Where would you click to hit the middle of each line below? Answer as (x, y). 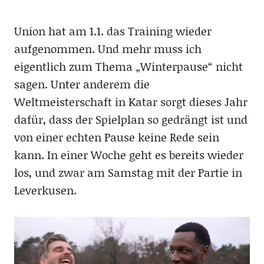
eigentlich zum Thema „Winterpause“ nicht (128, 66)
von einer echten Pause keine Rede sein (116, 137)
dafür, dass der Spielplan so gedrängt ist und (131, 119)
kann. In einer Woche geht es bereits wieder (128, 155)
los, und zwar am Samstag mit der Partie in (128, 172)
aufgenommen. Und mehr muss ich (108, 49)
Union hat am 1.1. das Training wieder (113, 31)
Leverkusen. (45, 190)
